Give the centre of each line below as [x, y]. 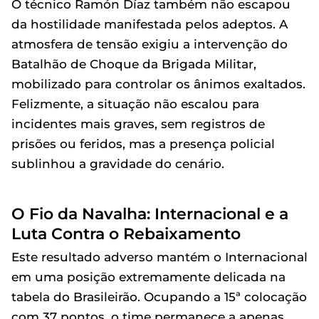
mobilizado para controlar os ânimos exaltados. [158, 84]
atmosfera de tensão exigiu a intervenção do [150, 44]
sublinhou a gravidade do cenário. [118, 164]
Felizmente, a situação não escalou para [135, 104]
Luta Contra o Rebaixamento [126, 234]
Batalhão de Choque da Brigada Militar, [134, 64]
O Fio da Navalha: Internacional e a [150, 214]
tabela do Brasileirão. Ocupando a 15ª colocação [159, 297]
